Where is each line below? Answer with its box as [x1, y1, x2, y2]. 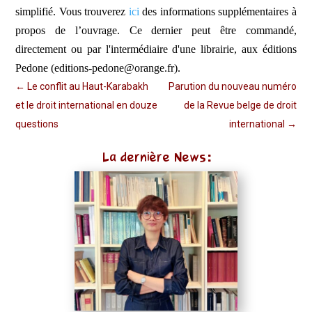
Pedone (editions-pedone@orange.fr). [15, 61, 181, 74]
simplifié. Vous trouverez [15, 5, 129, 17]
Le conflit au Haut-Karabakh [27, 80, 149, 92]
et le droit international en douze [15, 99, 158, 111]
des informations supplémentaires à [139, 5, 297, 17]
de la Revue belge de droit [183, 99, 297, 111]
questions [15, 118, 59, 130]
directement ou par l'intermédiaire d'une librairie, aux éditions [15, 42, 297, 55]
